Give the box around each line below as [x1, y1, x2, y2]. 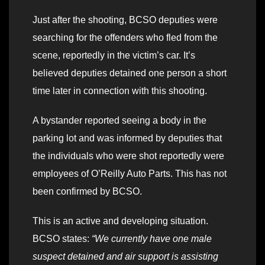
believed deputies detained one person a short [33, 68, 227, 79]
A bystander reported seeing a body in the [33, 115, 206, 126]
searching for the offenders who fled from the [33, 33, 218, 43]
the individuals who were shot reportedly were [33, 151, 224, 161]
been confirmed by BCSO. [33, 186, 142, 197]
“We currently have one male [92, 234, 212, 244]
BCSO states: [33, 234, 92, 244]
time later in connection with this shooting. [33, 86, 207, 96]
